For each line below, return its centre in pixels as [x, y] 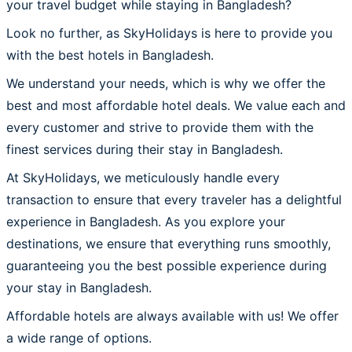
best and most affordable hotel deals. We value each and [176, 105]
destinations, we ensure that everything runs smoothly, [169, 243]
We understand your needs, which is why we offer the [166, 83]
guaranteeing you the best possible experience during [167, 265]
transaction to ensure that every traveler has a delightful [174, 199]
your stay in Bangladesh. [79, 287]
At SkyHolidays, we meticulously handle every [143, 177]
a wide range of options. [79, 337]
